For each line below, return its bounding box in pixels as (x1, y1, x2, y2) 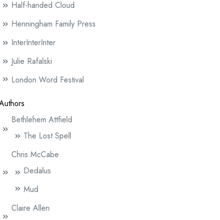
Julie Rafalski (11, 55, 52, 67)
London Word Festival (11, 74, 84, 85)
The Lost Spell (24, 130, 71, 141)
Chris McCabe (11, 149, 59, 160)
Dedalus (24, 165, 51, 176)
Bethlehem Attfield (11, 114, 72, 125)
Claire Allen (11, 202, 50, 214)
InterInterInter (11, 37, 55, 48)
